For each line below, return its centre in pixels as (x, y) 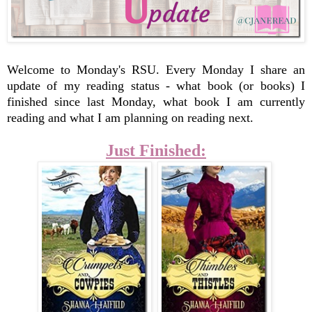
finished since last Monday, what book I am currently (156, 102)
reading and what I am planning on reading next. (130, 118)
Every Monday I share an (235, 70)
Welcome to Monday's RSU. (86, 70)
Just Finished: (156, 151)
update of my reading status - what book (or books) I (156, 86)
